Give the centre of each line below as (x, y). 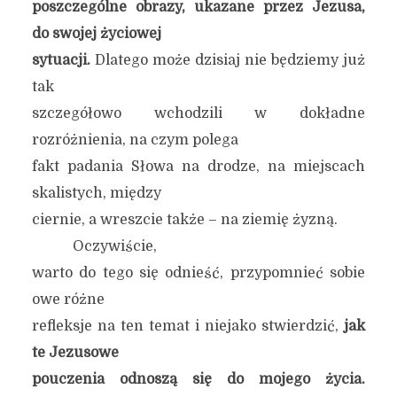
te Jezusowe (75, 353)
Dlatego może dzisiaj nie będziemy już (230, 60)
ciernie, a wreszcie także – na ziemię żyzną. (184, 220)
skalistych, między (96, 193)
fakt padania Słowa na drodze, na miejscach (198, 167)
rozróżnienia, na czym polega (135, 140)
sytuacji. (63, 60)
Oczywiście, (114, 246)
